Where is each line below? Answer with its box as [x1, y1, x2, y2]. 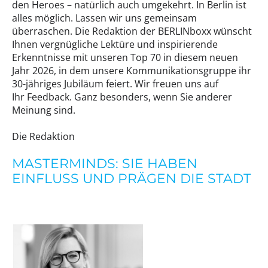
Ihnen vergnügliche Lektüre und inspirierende [12, 38, 218, 51]
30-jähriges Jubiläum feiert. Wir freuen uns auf [12, 77, 218, 90]
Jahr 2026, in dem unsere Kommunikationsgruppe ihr [12, 64, 251, 77]
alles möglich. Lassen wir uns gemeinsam [12, 11, 197, 25]
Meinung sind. [12, 103, 75, 117]
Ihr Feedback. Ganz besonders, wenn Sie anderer [12, 90, 232, 103]
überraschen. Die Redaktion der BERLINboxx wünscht [12, 25, 252, 38]
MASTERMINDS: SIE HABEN [12, 156, 197, 171]
